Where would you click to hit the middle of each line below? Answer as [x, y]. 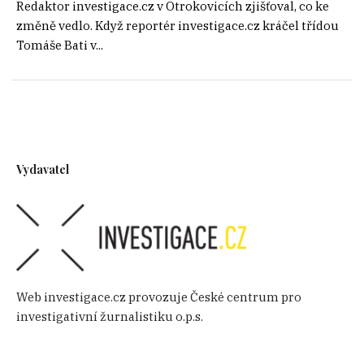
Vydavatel [43, 169]
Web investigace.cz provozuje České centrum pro [159, 297]
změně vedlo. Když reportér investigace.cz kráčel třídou [178, 25]
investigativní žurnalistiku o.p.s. [110, 316]
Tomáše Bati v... [60, 45]
